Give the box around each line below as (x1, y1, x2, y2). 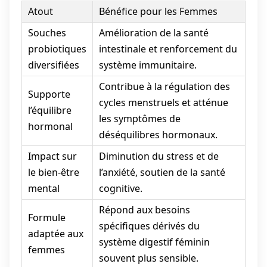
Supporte (27, 87, 70, 101)
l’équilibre (27, 103, 72, 117)
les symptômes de (98, 111, 181, 125)
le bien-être (27, 165, 79, 179)
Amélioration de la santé (98, 26, 209, 39)
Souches (27, 26, 66, 39)
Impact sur (27, 149, 77, 163)
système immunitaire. (98, 58, 197, 72)
